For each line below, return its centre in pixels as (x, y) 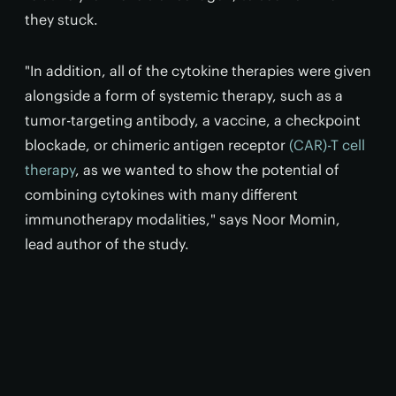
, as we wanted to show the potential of (207, 170)
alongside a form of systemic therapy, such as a (184, 95)
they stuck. (61, 19)
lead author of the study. (107, 244)
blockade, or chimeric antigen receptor (157, 145)
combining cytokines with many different (161, 194)
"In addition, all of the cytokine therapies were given (198, 71)
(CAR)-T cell (327, 145)
